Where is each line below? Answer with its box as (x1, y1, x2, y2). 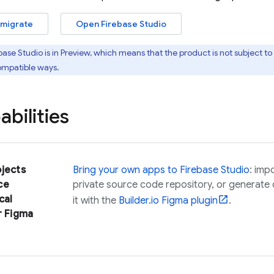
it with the (73, 194, 119, 207)
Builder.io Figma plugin (119, 194, 218, 207)
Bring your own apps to (73, 164, 180, 176)
